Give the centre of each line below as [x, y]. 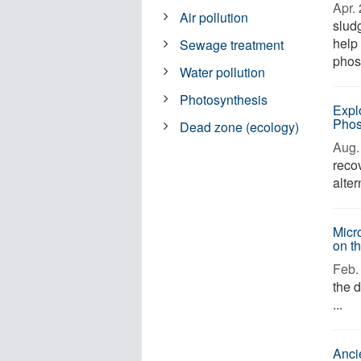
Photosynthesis [224, 100]
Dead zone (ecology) [240, 127]
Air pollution [214, 17]
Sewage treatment [232, 45]
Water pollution [223, 72]
